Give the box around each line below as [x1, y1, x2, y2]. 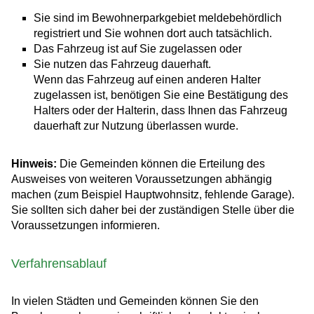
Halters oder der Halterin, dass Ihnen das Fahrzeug [34, 104, 287, 117]
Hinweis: [11, 158, 57, 170]
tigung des [236, 89, 288, 102]
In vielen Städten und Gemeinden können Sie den [11, 295, 259, 308]
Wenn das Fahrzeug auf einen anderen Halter [34, 74, 261, 86]
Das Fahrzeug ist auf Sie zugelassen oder [34, 43, 242, 55]
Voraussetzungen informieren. [11, 219, 160, 232]
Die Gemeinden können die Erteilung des [57, 158, 265, 170]
